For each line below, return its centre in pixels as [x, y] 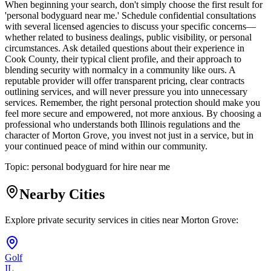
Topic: [18, 167]
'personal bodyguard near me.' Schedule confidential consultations [130, 16]
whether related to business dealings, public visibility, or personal [128, 38]
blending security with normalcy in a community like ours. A [120, 70]
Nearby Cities [62, 194]
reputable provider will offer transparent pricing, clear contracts [125, 81]
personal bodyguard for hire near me [101, 167]
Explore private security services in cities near [93, 220]
